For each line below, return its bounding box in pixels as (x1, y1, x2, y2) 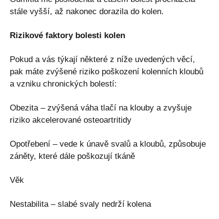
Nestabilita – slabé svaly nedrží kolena (10, 199, 151, 209)
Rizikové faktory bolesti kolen (10, 30, 125, 40)
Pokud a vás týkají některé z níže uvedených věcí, (10, 54, 195, 64)
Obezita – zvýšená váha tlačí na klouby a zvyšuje (10, 103, 192, 112)
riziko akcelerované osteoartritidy (10, 115, 131, 125)
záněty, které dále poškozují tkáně (10, 151, 135, 161)
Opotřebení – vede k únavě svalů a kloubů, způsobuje (10, 139, 206, 149)
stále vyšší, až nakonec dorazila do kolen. (10, 6, 164, 16)
